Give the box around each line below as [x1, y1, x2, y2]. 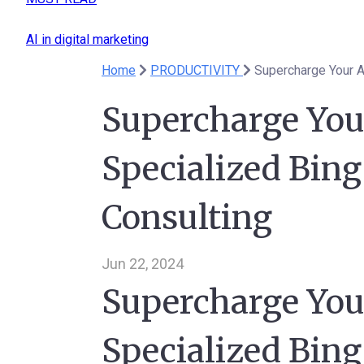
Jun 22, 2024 [102, 255, 184, 272]
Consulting [102, 197, 272, 238]
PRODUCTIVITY [150, 63, 243, 78]
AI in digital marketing [26, 32, 149, 47]
